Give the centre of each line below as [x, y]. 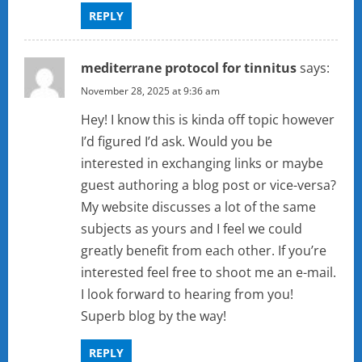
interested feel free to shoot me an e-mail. [208, 273]
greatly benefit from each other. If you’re [204, 251]
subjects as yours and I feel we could [192, 229]
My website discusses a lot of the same [198, 207]
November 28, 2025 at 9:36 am [150, 91]
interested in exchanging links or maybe [202, 164]
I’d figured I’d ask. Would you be [177, 142]
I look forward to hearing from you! [187, 295]
